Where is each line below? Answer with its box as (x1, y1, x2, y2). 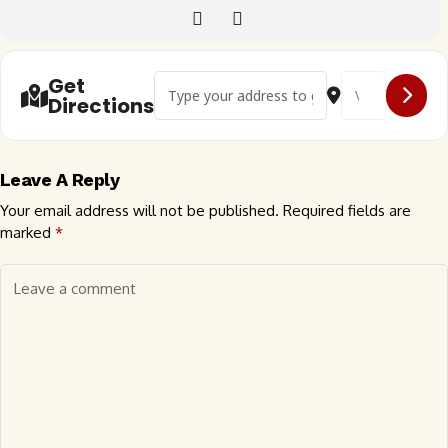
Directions (48, 91, 154, 120)
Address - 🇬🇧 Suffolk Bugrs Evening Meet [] (153, 71, 443, 90)
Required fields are (283, 201, 411, 220)
